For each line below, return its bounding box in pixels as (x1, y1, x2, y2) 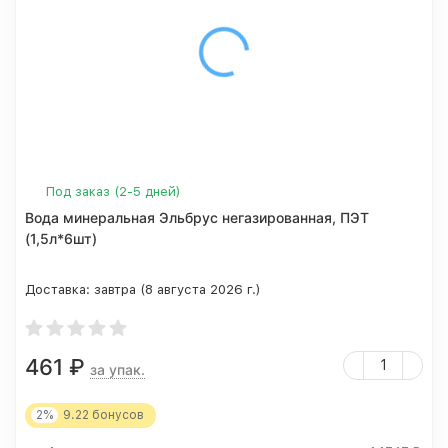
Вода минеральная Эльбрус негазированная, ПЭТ (25, 209, 369, 226)
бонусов (89, 408, 144, 422)
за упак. (90, 361, 145, 378)
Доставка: (25, 282, 94, 297)
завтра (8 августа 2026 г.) (94, 282, 261, 297)
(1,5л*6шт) (25, 230, 97, 247)
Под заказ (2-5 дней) (46, 184, 181, 199)
